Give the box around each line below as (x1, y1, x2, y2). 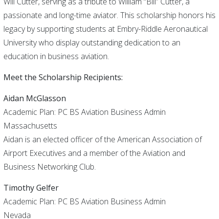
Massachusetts (3, 120, 57, 131)
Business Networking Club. (3, 161, 96, 172)
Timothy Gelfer (3, 182, 59, 193)
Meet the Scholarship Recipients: (3, 72, 125, 83)
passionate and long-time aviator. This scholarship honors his (3, 10, 216, 21)
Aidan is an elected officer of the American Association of (3, 134, 202, 145)
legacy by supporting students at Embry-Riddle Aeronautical (3, 23, 208, 34)
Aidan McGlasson (3, 93, 66, 104)
